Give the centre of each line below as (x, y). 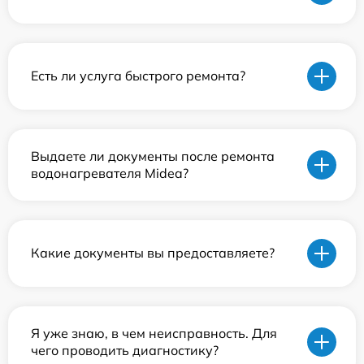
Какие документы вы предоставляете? (153, 253)
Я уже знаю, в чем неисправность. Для (154, 333)
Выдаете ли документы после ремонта (153, 156)
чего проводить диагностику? (125, 350)
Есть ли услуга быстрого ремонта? (138, 76)
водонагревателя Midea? (110, 173)
